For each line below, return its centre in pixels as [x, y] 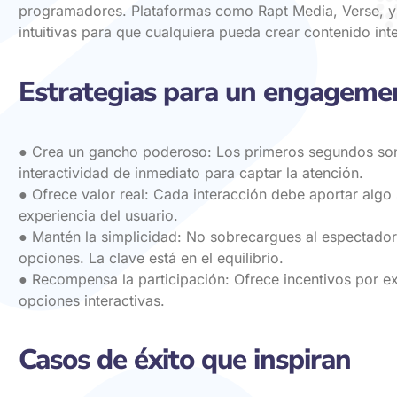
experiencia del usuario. [98, 215]
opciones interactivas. [92, 300]
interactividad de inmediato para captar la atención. [191, 173]
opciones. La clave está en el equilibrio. [151, 258]
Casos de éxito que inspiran [185, 360]
